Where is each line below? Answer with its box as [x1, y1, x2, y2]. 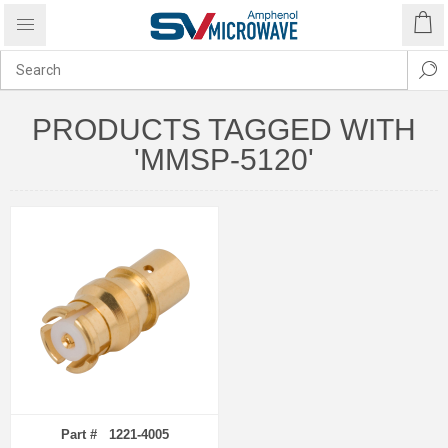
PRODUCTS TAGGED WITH [32, 113, 416, 146]
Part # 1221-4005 [60, 427, 169, 442]
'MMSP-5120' [134, 143, 314, 176]
